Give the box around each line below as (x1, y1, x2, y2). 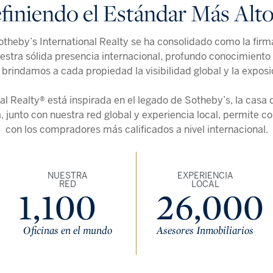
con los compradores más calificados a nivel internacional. (5, 123, 268, 136)
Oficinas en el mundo (23, 223, 112, 237)
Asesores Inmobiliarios (157, 223, 253, 237)
